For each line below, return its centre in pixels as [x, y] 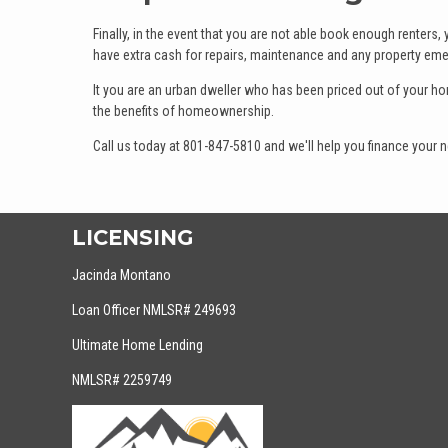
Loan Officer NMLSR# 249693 [154, 310]
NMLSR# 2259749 [122, 380]
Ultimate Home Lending [137, 345]
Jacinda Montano [121, 275]
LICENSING [132, 238]
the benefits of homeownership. [183, 110]
